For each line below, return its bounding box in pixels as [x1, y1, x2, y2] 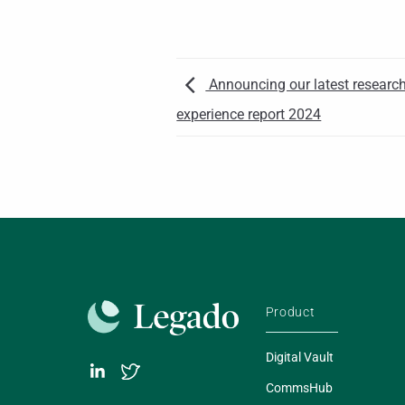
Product [265, 305, 316, 320]
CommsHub [265, 381, 333, 396]
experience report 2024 [176, 105, 322, 123]
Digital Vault [265, 350, 334, 365]
